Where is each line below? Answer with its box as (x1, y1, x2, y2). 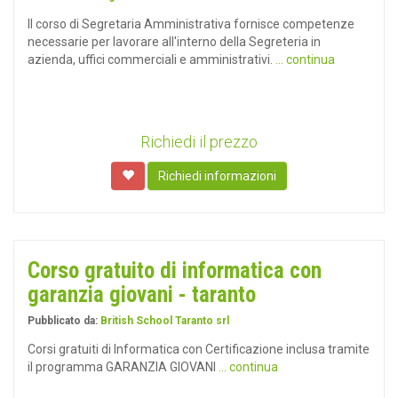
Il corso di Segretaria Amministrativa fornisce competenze (28, 17, 354, 31)
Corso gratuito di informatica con (28, 258, 322, 283)
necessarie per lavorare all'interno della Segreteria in (28, 35, 321, 49)
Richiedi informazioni (158, 169, 276, 183)
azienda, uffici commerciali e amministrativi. (28, 52, 275, 67)
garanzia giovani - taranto (28, 282, 256, 307)
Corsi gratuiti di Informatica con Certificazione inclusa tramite (28, 342, 370, 356)
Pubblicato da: (28, 314, 100, 327)
